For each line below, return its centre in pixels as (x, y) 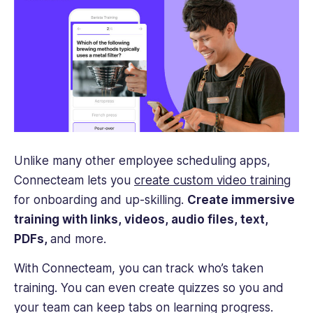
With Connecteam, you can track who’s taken (139, 269)
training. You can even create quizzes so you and (149, 288)
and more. (80, 239)
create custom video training (212, 180)
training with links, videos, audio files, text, (141, 219)
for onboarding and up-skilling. (101, 199)
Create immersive (241, 199)
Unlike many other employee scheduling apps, (142, 160)
